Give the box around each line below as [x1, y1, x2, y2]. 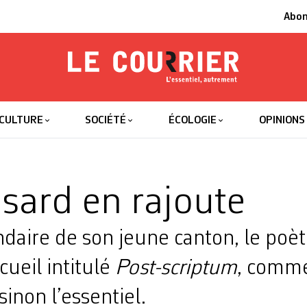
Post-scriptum [115, 258, 237, 280]
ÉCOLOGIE [169, 115, 217, 126]
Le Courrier [67, 84, 256, 124]
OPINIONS [258, 115, 305, 126]
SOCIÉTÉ [85, 115, 127, 126]
